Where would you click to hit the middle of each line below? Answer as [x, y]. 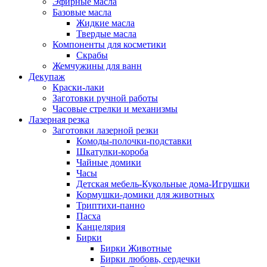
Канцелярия [101, 227]
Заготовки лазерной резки [105, 130]
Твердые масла [106, 34]
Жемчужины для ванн [97, 66]
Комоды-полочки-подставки [134, 141]
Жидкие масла [105, 23]
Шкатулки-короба [112, 152]
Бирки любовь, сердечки [150, 259]
